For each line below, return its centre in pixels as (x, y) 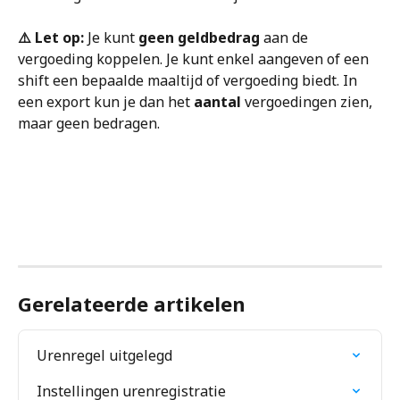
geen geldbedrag (199, 38)
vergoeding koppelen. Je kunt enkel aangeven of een (195, 59)
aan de (286, 38)
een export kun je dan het (106, 102)
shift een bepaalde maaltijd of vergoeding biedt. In (189, 81)
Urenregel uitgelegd (104, 355)
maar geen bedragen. (89, 124)
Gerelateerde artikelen (132, 303)
